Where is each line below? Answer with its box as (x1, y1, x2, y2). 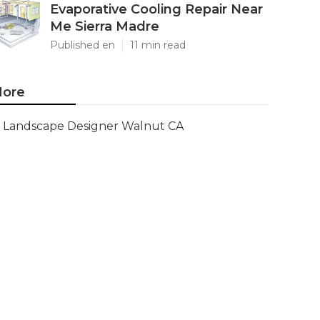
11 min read (130, 39, 186, 51)
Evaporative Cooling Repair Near (50, 1, 263, 17)
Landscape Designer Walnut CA (3, 119, 184, 133)
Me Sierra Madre (50, 19, 159, 34)
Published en (50, 39, 115, 51)
